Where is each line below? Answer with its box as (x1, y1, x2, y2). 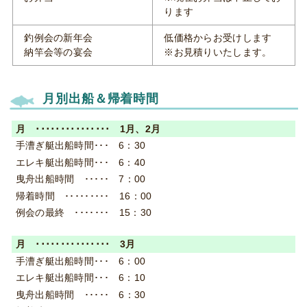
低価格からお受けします (164, 32, 272, 43)
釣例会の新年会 (24, 32, 93, 43)
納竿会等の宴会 (24, 47, 93, 58)
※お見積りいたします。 (164, 47, 272, 58)
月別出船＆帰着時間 (42, 92, 160, 106)
